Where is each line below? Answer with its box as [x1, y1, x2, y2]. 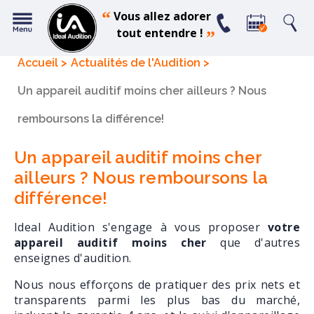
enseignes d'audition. [14, 250, 132, 266]
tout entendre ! [97, 25, 206, 41]
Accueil [18, 56, 58, 69]
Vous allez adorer [110, 8, 211, 25]
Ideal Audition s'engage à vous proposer [14, 219, 268, 235]
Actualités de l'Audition [71, 56, 200, 69]
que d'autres [206, 235, 300, 251]
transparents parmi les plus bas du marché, [14, 292, 300, 308]
